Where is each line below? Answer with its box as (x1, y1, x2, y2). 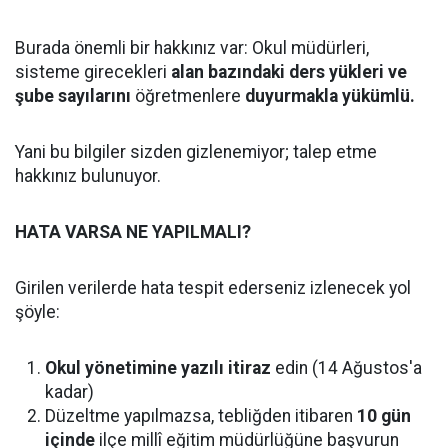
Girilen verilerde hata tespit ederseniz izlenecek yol (15, 278, 411, 299)
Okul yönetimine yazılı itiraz (45, 358, 271, 379)
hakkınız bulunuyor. (15, 166, 161, 187)
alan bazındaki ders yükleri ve (171, 62, 407, 83)
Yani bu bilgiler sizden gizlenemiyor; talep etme (15, 142, 377, 163)
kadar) (45, 382, 94, 403)
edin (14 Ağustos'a (271, 358, 422, 379)
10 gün (357, 406, 411, 427)
